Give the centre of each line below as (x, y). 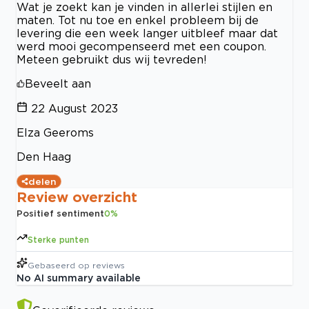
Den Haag (44, 156)
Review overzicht (77, 196)
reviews (109, 265)
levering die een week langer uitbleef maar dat (147, 33)
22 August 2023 (74, 108)
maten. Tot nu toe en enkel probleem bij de (138, 20)
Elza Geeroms (55, 132)
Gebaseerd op (59, 265)
